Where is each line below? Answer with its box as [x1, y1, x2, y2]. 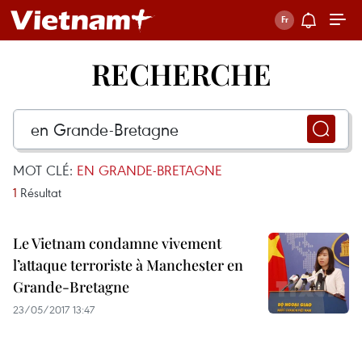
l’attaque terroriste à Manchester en [13, 255, 243, 275]
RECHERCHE [90, 54, 271, 93]
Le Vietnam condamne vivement [13, 234, 221, 253]
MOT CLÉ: [13, 161, 77, 179]
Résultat [17, 184, 61, 200]
